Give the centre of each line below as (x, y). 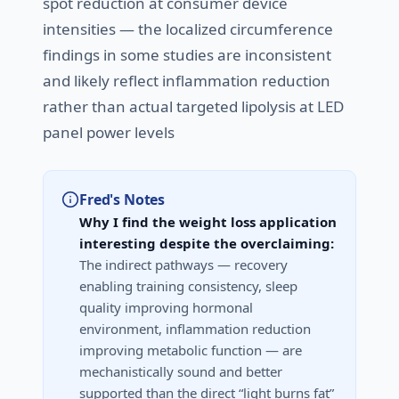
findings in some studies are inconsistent (187, 55)
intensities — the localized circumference (188, 29)
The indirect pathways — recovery (183, 265)
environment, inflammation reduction (195, 329)
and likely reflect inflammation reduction (187, 81)
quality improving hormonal (166, 308)
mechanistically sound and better (181, 372)
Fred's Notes (122, 200)
